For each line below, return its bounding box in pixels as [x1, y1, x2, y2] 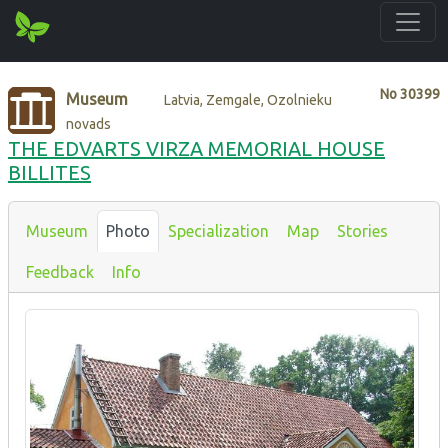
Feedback [26, 262, 94, 281]
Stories [337, 221, 388, 240]
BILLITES [8, 160, 91, 184]
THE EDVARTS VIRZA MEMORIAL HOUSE [8, 136, 385, 160]
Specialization [168, 221, 269, 240]
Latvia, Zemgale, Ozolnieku [164, 91, 333, 108]
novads [66, 115, 112, 132]
